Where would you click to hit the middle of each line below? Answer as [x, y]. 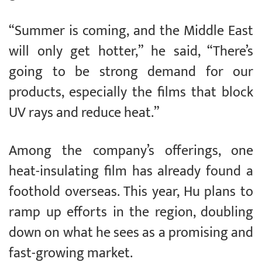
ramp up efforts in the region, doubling [131, 213]
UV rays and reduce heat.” [84, 113]
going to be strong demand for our [131, 72]
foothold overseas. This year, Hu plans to [131, 192]
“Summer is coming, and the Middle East [131, 31]
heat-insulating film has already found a [131, 172]
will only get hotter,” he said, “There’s [131, 52]
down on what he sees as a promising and [131, 233]
